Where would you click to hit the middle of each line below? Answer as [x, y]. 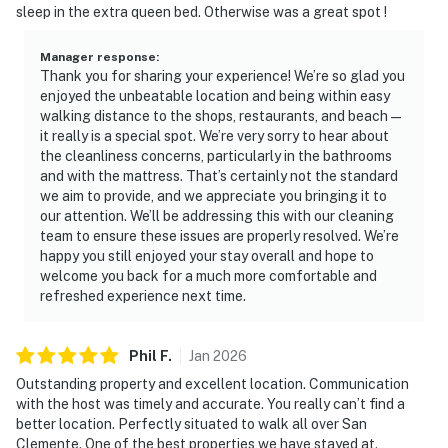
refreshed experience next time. [143, 295]
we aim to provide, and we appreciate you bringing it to [213, 195]
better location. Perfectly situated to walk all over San [191, 423]
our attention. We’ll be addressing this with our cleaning [217, 215]
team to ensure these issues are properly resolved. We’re [219, 235]
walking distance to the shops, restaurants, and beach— [222, 115]
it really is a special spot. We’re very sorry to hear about [214, 135]
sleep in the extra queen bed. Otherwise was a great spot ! [201, 11]
